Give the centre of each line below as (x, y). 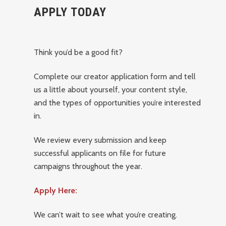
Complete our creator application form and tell (115, 76)
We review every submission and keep (100, 140)
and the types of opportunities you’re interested (118, 103)
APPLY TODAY (70, 12)
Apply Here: (56, 190)
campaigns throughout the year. (88, 166)
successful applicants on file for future (100, 153)
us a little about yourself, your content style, (111, 90)
